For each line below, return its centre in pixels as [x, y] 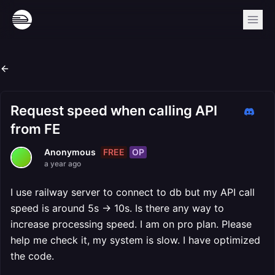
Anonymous [70, 152]
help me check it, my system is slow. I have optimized [135, 240]
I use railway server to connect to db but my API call [133, 192]
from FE [35, 129]
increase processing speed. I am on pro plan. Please [131, 224]
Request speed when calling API [114, 110]
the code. [32, 256]
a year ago [63, 164]
